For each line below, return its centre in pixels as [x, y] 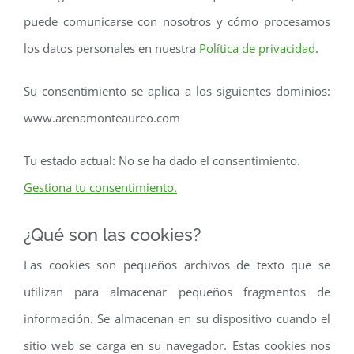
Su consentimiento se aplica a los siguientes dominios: [177, 90]
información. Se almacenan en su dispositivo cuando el [177, 318]
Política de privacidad [257, 48]
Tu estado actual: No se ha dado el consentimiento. [162, 160]
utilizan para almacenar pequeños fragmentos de [177, 291]
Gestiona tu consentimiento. [100, 187]
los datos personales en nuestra [111, 48]
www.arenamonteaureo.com [102, 117]
